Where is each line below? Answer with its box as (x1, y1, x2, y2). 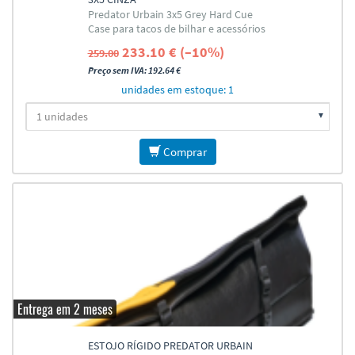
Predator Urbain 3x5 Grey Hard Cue (87, 7, 253, 21)
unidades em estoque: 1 (121, 82, 234, 97)
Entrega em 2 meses (17, 300, 113, 319)
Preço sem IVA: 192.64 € (87, 64, 181, 76)
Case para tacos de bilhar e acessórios (87, 21, 265, 36)
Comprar (160, 144, 207, 159)
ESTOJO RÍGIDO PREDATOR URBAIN (87, 338, 253, 353)
